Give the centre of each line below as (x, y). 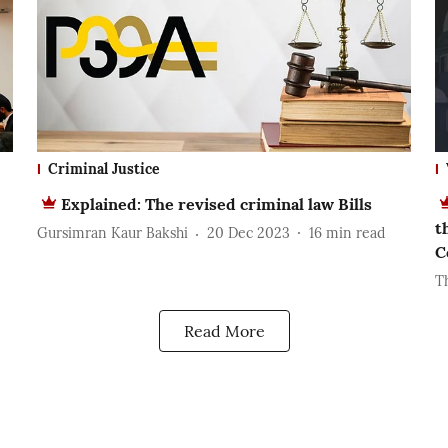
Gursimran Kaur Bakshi (112, 233)
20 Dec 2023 (248, 233)
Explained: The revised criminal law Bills (216, 203)
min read (355, 233)
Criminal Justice (103, 168)
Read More (224, 330)
